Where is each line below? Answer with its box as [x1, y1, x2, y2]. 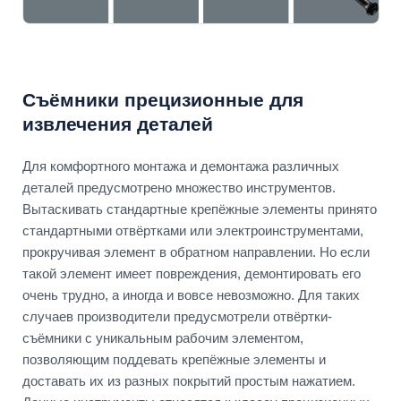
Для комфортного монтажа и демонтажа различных [22, 158, 339, 174]
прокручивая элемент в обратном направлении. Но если [22, 243, 370, 260]
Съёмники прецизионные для [22, 89, 303, 110]
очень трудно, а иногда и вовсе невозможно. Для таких [22, 286, 360, 303]
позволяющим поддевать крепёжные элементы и [22, 351, 326, 367]
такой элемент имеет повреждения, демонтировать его [22, 265, 361, 281]
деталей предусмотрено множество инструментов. [22, 179, 336, 195]
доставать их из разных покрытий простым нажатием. [22, 372, 355, 388]
